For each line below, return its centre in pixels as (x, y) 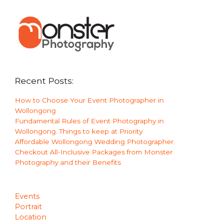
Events (27, 197)
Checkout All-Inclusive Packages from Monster (94, 152)
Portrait (28, 207)
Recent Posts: (44, 80)
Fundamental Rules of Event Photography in (89, 121)
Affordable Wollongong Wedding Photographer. (95, 141)
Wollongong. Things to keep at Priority (79, 131)
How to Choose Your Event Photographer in (89, 100)
